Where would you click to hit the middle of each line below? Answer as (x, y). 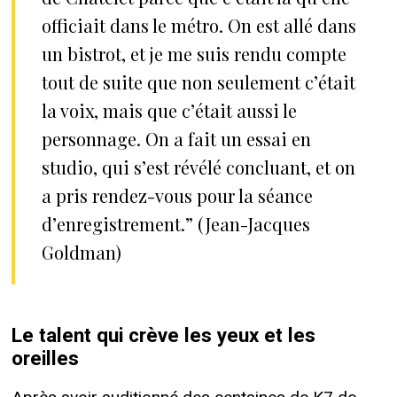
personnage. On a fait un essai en (176, 138)
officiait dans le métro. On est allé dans (198, 25)
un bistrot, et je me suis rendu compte (194, 53)
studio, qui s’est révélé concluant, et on (198, 167)
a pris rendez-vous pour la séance (177, 195)
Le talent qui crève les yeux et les (163, 335)
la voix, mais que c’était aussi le (169, 110)
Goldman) (81, 252)
